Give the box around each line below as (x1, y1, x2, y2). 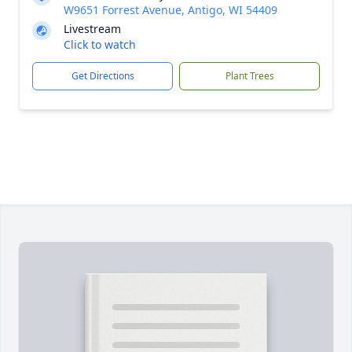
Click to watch (64, 37, 136, 52)
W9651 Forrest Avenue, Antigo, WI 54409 (64, 2, 277, 17)
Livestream (64, 21, 121, 36)
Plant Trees (225, 69, 274, 82)
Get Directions (71, 69, 134, 82)
